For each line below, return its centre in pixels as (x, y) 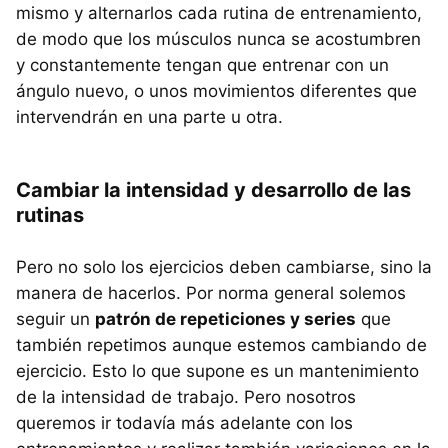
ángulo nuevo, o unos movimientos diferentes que (216, 90)
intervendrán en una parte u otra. (149, 116)
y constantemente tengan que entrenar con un (202, 64)
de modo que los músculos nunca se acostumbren (218, 38)
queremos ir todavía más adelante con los (184, 422)
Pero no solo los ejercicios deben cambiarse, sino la (224, 266)
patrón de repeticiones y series (225, 318)
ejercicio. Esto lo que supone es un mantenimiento (217, 370)
